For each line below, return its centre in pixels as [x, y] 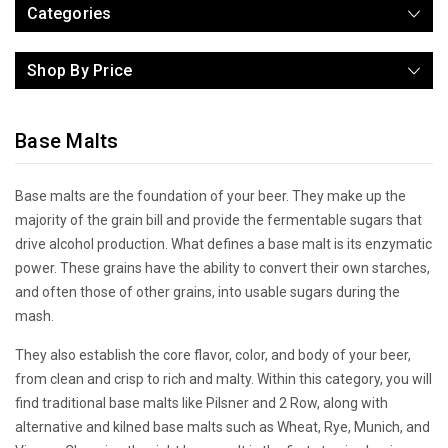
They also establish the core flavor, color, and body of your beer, [213, 354]
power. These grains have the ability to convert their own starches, [222, 267]
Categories [69, 13]
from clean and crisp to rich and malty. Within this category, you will [223, 378]
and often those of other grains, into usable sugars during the [207, 291]
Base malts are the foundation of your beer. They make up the [210, 195]
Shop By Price [80, 70]
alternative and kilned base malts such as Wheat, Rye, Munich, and [222, 426]
